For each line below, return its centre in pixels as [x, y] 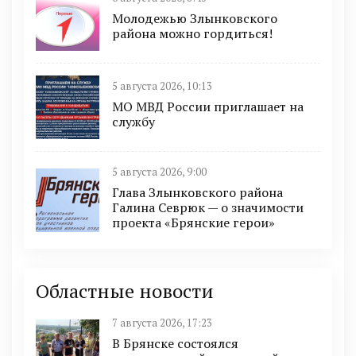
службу [133, 122]
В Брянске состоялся [175, 343]
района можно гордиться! [192, 34]
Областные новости [125, 290]
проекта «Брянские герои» [193, 222]
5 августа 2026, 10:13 [162, 87]
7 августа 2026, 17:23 [162, 323]
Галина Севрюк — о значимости [208, 207]
